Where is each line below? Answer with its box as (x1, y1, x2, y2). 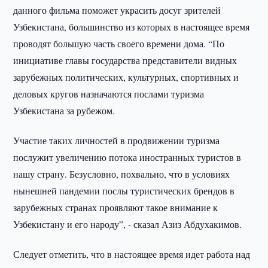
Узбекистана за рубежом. (13, 104, 115, 117)
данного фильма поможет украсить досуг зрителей (13, 4, 221, 16)
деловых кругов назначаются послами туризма (13, 87, 205, 100)
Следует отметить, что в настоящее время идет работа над (13, 248, 251, 260)
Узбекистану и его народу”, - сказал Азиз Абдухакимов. (13, 218, 242, 230)
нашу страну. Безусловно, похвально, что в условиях (13, 167, 230, 180)
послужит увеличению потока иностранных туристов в (13, 151, 242, 163)
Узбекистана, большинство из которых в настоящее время (13, 20, 250, 33)
